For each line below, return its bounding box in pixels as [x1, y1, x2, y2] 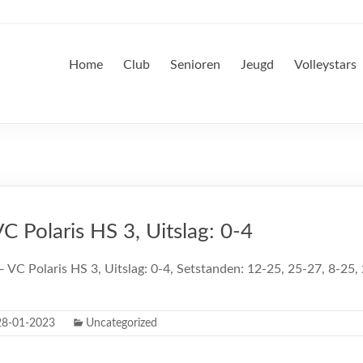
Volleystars [294, 58, 357, 71]
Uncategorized [86, 318, 157, 329]
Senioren [170, 58, 220, 71]
